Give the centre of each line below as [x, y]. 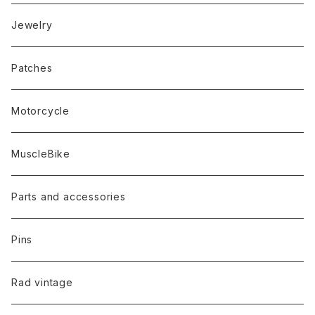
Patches [32, 68]
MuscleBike [41, 154]
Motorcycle [40, 111]
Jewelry [32, 25]
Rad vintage [42, 282]
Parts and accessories [69, 197]
